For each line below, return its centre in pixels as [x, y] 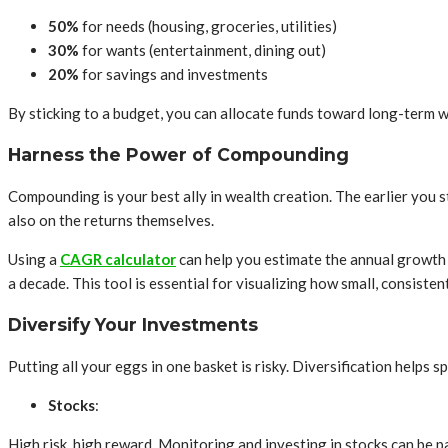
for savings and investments [173, 74]
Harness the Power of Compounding [178, 154]
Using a [34, 259]
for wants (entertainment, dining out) [202, 50]
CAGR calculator [118, 259]
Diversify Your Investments [133, 324]
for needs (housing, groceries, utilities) [208, 26]
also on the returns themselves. [111, 220]
